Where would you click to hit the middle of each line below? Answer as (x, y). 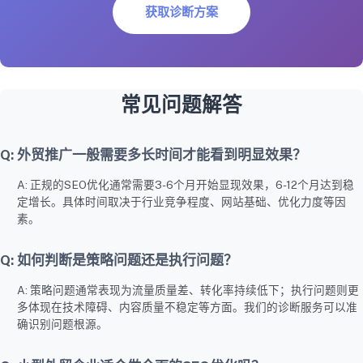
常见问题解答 (181, 105)
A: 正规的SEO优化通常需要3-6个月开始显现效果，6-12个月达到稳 (185, 184)
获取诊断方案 (181, 11)
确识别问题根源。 (62, 324)
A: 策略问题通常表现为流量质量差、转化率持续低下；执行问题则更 (188, 290)
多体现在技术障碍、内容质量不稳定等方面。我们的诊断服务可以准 (187, 307)
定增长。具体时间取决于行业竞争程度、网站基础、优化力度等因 (181, 201)
